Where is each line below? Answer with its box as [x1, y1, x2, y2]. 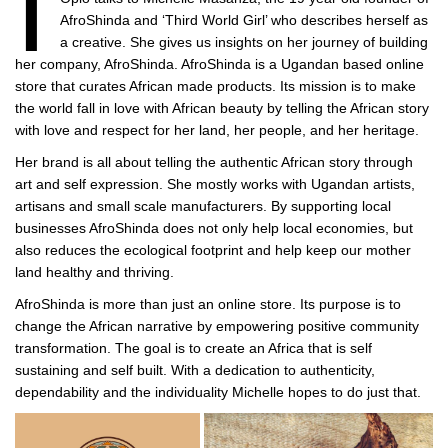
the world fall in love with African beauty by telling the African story [15, 100, 429, 117]
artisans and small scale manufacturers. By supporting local [15, 198, 391, 215]
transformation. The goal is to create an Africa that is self [15, 340, 372, 357]
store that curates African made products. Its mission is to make [15, 78, 416, 95]
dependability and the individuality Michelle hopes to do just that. [15, 384, 421, 401]
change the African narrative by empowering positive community [15, 318, 419, 335]
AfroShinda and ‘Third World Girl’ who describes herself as [59, 12, 428, 29]
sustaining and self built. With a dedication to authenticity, [15, 362, 375, 379]
